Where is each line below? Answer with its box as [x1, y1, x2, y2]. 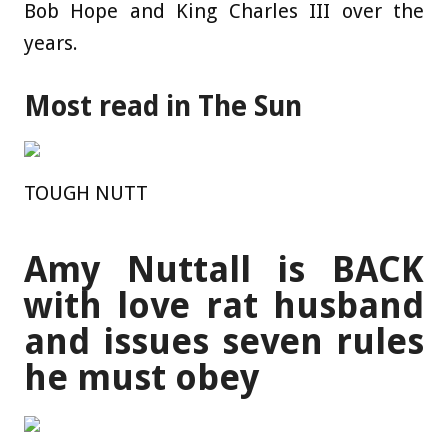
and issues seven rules [24, 319, 424, 363]
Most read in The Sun [24, 89, 302, 123]
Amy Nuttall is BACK [24, 247, 424, 291]
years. [24, 31, 78, 56]
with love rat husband [24, 283, 424, 327]
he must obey [24, 355, 259, 399]
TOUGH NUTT [24, 180, 148, 205]
